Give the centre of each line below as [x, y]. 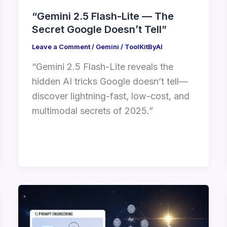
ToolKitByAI [143, 47]
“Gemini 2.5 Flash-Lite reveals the [102, 66]
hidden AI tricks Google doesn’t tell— [110, 81]
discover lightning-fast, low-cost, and [110, 96]
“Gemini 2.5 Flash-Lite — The [103, 16]
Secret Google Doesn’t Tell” [99, 30]
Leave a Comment [61, 47]
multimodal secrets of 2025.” [92, 110]
